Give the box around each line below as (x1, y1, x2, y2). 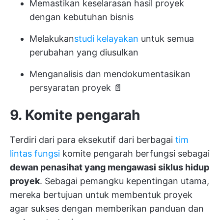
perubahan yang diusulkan (29, 47, 138, 57)
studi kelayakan (74, 33, 138, 44)
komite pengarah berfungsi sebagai (60, 148, 210, 159)
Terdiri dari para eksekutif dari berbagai (10, 135, 175, 145)
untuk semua (138, 33, 194, 44)
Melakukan (29, 33, 74, 44)
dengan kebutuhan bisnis (29, 12, 134, 22)
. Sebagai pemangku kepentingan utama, (40, 176, 209, 186)
